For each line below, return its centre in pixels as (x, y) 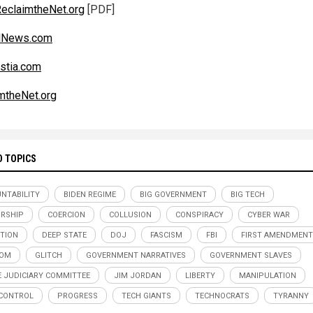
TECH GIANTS (146, 296)
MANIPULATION (268, 276)
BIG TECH (248, 195)
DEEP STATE (64, 235)
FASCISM (166, 235)
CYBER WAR (269, 215)
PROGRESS (78, 296)
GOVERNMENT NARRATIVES (136, 256)
